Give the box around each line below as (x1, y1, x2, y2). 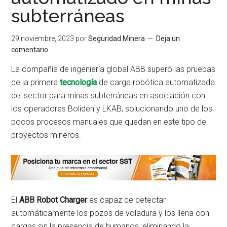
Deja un (156, 34, 180, 43)
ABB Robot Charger (19, 195, 88, 205)
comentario (11, 46, 49, 54)
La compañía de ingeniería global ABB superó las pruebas (11, 64, 216, 74)
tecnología (60, 78, 97, 87)
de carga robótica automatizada (99, 78, 215, 87)
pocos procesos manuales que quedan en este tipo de (11, 117, 207, 127)
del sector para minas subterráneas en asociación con (11, 91, 206, 100)
